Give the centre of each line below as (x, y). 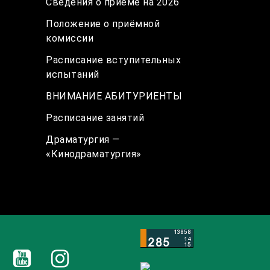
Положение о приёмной (103, 24)
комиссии (70, 38)
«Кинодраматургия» (94, 154)
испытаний (73, 74)
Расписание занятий (95, 118)
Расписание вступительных (113, 60)
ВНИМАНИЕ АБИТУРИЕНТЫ (114, 96)
